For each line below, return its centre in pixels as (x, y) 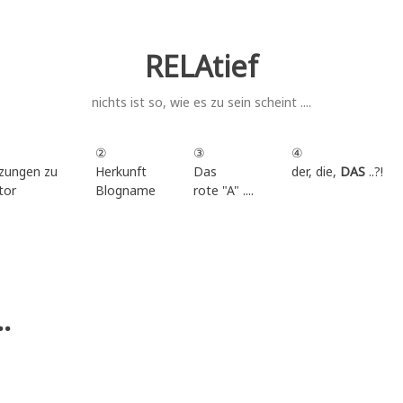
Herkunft (121, 171)
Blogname (125, 190)
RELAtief (201, 66)
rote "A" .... (223, 190)
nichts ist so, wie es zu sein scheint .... (201, 102)
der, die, (315, 171)
